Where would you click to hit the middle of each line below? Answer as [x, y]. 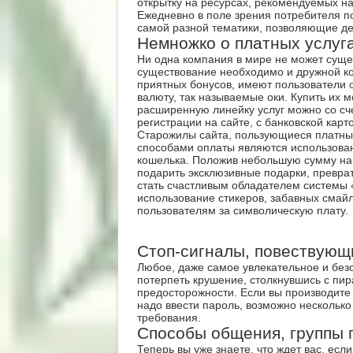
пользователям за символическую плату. [242, 210]
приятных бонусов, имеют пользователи [243, 84]
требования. [169, 318]
